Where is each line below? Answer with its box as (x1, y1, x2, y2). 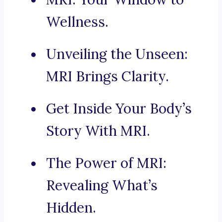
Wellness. (46, 13, 109, 31)
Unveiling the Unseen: (46, 45, 188, 63)
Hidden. (46, 199, 96, 217)
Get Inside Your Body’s (46, 100, 192, 118)
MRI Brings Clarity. (46, 67, 169, 86)
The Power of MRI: (46, 154, 166, 172)
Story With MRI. (46, 122, 150, 140)
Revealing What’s (46, 176, 158, 195)
